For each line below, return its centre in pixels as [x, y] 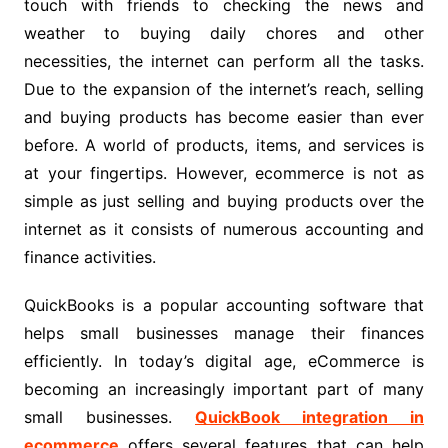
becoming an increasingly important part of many [224, 388]
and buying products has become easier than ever [224, 116]
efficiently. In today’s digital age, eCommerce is [224, 360]
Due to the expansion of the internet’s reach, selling [224, 88]
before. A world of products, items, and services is [224, 144]
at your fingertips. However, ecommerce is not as [224, 172]
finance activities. [89, 256]
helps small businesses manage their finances [224, 332]
